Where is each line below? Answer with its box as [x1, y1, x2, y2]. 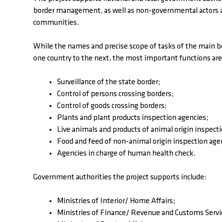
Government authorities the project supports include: [33, 173, 206, 182]
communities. [33, 19, 79, 27]
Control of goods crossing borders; [57, 102, 166, 111]
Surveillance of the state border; [57, 78, 160, 87]
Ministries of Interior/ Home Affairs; [57, 197, 175, 206]
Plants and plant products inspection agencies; [57, 114, 208, 122]
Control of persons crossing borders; [57, 90, 173, 99]
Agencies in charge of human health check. [57, 150, 195, 158]
